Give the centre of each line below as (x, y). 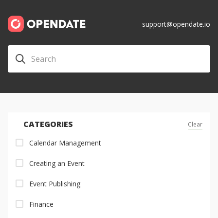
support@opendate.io (176, 24)
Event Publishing (55, 183)
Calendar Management (65, 143)
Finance (41, 204)
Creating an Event (57, 163)
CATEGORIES (48, 124)
